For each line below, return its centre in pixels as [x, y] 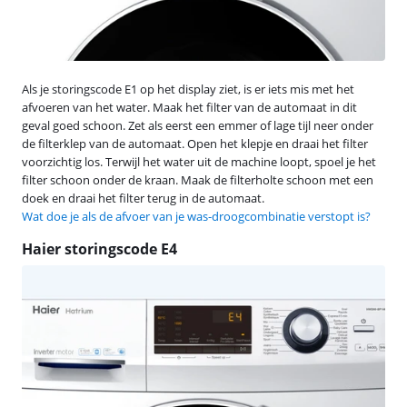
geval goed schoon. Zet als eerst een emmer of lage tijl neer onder [198, 125]
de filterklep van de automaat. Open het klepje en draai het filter [195, 143]
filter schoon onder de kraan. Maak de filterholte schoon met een [198, 179]
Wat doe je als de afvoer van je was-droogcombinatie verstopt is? [196, 216]
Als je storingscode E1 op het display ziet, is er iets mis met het [188, 89]
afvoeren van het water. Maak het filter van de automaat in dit [189, 107]
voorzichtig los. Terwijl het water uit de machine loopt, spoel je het [199, 161]
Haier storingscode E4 [99, 248]
